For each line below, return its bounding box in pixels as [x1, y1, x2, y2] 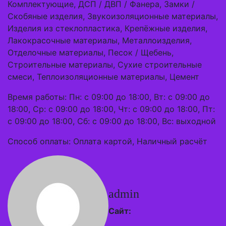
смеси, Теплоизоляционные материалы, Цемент [8, 72, 199, 82]
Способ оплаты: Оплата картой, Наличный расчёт [8, 136, 207, 146]
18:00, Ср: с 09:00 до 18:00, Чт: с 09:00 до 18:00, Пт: [8, 104, 215, 114]
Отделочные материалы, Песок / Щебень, [8, 47, 174, 58]
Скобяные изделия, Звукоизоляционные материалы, [8, 11, 218, 21]
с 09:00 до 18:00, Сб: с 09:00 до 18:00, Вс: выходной [8, 116, 216, 126]
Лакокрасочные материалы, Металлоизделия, [8, 35, 192, 45]
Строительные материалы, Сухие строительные [8, 60, 202, 70]
